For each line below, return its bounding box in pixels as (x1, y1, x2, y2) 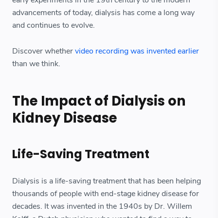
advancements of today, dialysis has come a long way (12, 7, 195, 18)
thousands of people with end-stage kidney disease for (12, 188, 199, 200)
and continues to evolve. (12, 19, 95, 31)
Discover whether (12, 46, 75, 56)
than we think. (12, 58, 60, 69)
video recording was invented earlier (75, 46, 199, 56)
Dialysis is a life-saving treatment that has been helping (12, 176, 201, 187)
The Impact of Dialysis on (12, 91, 186, 111)
